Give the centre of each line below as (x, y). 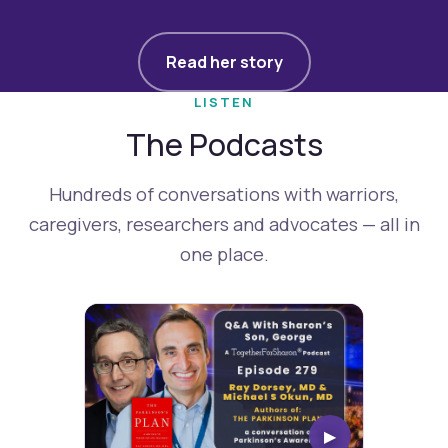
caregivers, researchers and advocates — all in (224, 224)
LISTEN (224, 102)
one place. (224, 254)
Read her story (224, 62)
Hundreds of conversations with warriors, (224, 194)
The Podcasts (224, 145)
